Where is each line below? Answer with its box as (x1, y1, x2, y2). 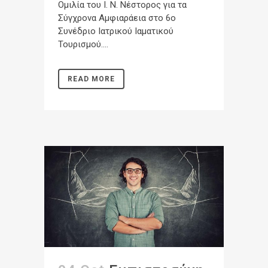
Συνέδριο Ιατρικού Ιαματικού (58, 25, 173, 36)
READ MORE (68, 74, 115, 83)
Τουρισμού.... (58, 38, 108, 50)
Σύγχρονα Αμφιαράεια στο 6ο (58, 12, 176, 23)
